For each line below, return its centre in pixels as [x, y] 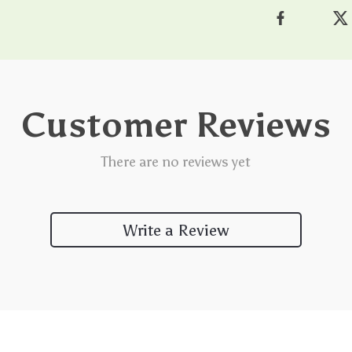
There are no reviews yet [176, 162]
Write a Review [176, 230]
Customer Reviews [176, 125]
